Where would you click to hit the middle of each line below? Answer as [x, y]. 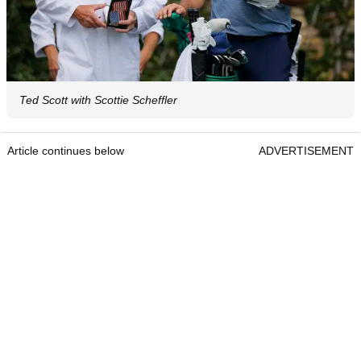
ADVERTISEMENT [306, 150]
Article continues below [66, 150]
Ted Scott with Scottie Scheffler [98, 100]
